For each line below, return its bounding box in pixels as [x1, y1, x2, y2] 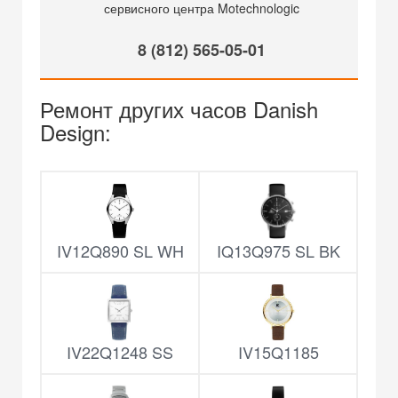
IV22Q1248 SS [67, 340, 173, 363]
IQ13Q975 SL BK [216, 239, 340, 262]
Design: [40, 116, 111, 147]
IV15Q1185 [237, 340, 319, 363]
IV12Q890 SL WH [56, 239, 184, 262]
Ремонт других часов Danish [40, 93, 318, 124]
